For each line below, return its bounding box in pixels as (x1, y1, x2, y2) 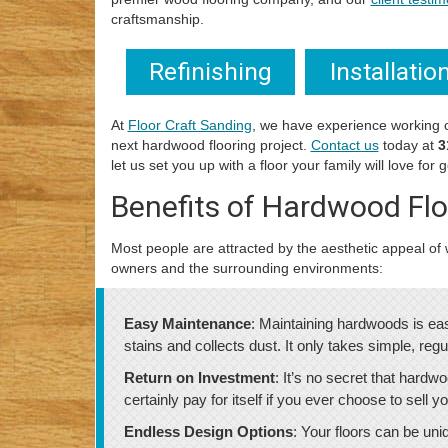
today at (378, 137, 438, 153)
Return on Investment (123, 369, 275, 386)
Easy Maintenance (123, 315, 251, 332)
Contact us (310, 137, 379, 153)
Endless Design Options (123, 423, 293, 440)
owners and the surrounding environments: (110, 260, 383, 276)
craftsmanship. (110, 11, 204, 27)
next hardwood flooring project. (110, 137, 311, 153)
